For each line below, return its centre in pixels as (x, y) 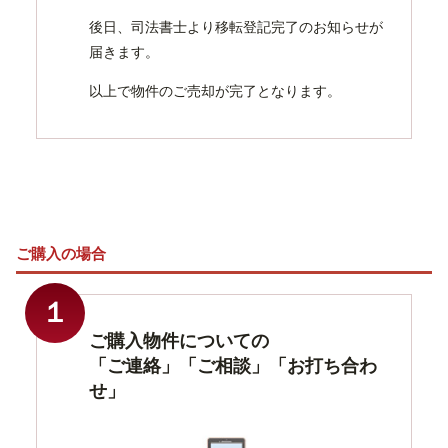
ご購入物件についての (179, 340)
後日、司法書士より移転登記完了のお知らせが (236, 26)
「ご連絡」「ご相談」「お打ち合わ (233, 365)
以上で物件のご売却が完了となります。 (215, 90)
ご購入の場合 (61, 253)
